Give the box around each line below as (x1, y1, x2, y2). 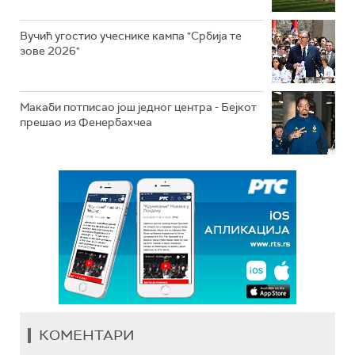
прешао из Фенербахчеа (20, 115, 152, 129)
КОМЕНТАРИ (39, 326, 135, 345)
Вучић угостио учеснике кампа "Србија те (20, 29, 242, 43)
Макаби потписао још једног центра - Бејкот (20, 100, 257, 114)
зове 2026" (20, 44, 80, 58)
